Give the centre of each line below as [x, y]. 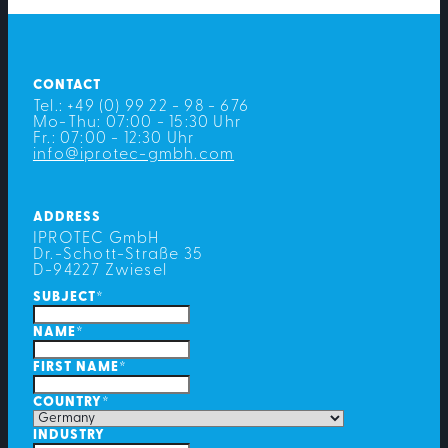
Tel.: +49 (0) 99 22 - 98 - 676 [140, 106]
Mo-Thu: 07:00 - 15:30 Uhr [139, 122]
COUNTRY [67, 402]
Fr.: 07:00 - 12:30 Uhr [113, 138]
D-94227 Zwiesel [99, 270]
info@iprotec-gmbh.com [133, 154]
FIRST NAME [76, 367]
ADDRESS [67, 217]
